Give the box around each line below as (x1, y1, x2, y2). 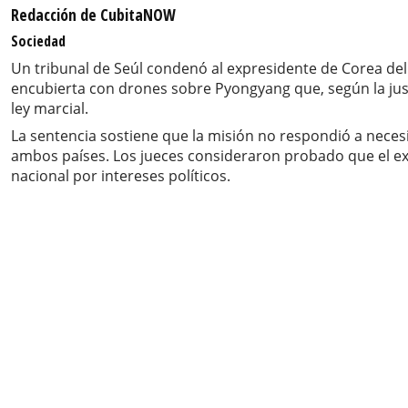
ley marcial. (11, 97, 88, 118)
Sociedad (11, 30, 66, 51)
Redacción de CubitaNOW (11, 3, 176, 25)
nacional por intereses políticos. (11, 165, 230, 186)
